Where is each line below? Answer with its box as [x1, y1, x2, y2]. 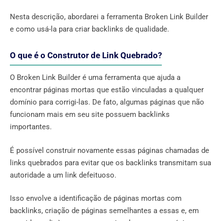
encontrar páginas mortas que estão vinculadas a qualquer [10, 85, 204, 95]
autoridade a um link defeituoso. [10, 170, 116, 180]
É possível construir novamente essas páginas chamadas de [10, 146, 209, 155]
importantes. [10, 122, 52, 132]
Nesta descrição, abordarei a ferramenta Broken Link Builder [10, 12, 208, 22]
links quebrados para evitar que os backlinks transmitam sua [10, 158, 211, 167]
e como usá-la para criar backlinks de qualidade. [10, 25, 169, 34]
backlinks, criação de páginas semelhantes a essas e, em [10, 206, 199, 216]
